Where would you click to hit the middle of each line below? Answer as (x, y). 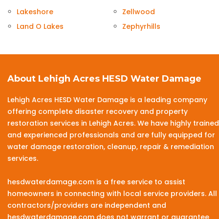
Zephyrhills (141, 27)
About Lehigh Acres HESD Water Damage (104, 79)
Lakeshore (35, 12)
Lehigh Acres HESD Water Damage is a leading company (107, 100)
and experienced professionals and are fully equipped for (111, 135)
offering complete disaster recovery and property (98, 112)
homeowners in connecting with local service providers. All (112, 194)
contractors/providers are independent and (87, 206)
